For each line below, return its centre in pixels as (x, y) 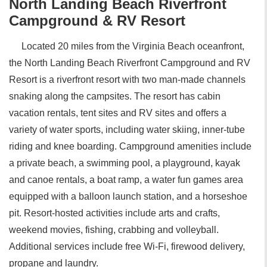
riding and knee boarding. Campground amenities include (130, 146)
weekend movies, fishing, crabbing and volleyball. (114, 230)
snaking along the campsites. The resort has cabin (115, 96)
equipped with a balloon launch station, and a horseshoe (128, 196)
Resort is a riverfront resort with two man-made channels (127, 80)
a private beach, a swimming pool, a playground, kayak (125, 163)
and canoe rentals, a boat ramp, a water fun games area (126, 180)
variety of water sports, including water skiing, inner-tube (127, 130)
